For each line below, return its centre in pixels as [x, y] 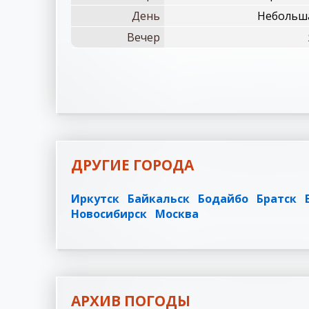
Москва [177, 214]
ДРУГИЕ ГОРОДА [132, 165]
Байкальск [159, 199]
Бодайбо [223, 199]
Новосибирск [109, 214]
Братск [277, 199]
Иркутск [95, 199]
